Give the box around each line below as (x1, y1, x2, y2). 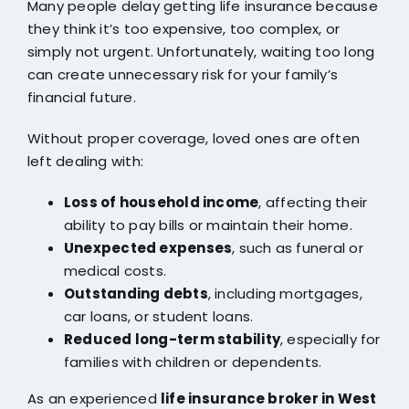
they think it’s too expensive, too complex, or (26, 19, 341, 39)
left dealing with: (26, 152, 144, 172)
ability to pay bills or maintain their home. (63, 215, 352, 236)
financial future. (26, 88, 136, 108)
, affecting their (258, 193, 368, 213)
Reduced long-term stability (63, 330, 281, 350)
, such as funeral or (232, 238, 363, 258)
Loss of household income (63, 193, 259, 213)
